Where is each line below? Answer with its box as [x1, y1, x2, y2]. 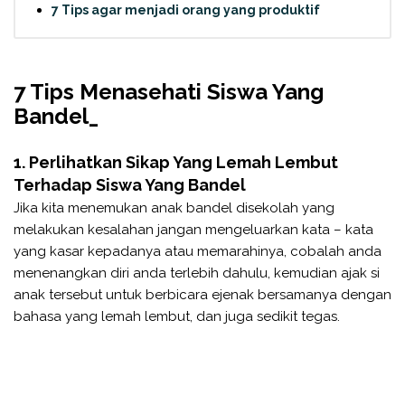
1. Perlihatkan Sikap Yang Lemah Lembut [14, 152, 338, 172]
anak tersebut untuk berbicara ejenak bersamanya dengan [14, 286, 391, 303]
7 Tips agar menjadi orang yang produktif [52, 3, 320, 18]
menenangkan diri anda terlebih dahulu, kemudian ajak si [14, 264, 380, 281]
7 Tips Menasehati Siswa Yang [14, 78, 324, 105]
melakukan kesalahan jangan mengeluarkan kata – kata [14, 221, 373, 238]
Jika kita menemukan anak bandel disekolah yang [14, 199, 334, 216]
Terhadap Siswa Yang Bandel [14, 174, 250, 194]
